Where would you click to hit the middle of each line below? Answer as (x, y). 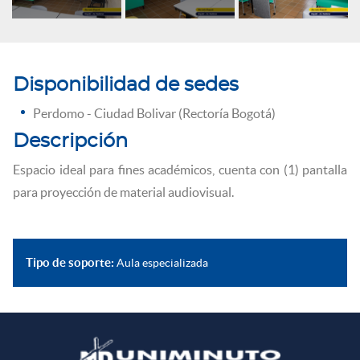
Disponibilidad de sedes (126, 85)
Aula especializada (161, 262)
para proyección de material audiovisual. (123, 192)
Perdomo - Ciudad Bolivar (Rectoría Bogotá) (154, 113)
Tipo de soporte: (70, 262)
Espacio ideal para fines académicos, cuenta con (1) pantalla (180, 169)
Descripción (70, 141)
